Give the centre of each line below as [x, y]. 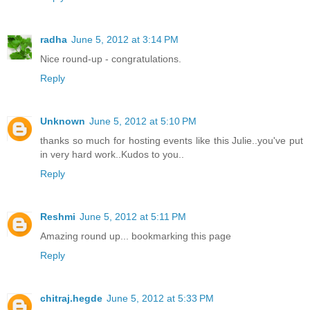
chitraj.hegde [71, 299]
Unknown [63, 121]
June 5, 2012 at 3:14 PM [125, 40]
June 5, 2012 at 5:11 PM [133, 217]
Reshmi [58, 217]
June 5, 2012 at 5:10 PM [143, 121]
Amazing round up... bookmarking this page [136, 236]
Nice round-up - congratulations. [111, 59]
